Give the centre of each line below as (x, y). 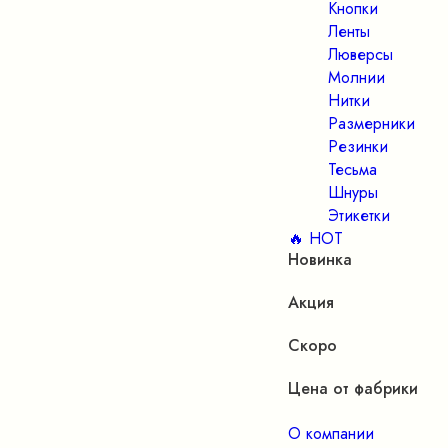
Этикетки (359, 215)
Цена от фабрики (353, 388)
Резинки (358, 146)
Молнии (356, 77)
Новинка (320, 259)
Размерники (371, 123)
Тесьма (352, 169)
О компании (331, 433)
